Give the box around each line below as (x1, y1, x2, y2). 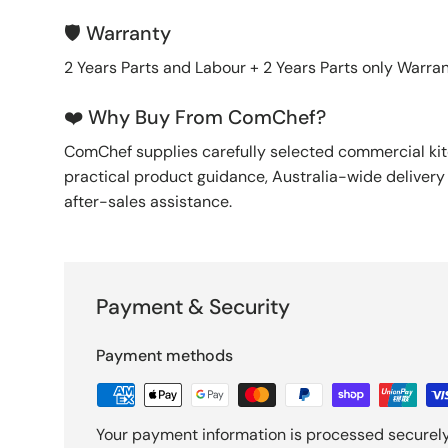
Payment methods (96, 344, 233, 366)
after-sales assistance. (64, 190, 232, 212)
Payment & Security (96, 292, 290, 321)
